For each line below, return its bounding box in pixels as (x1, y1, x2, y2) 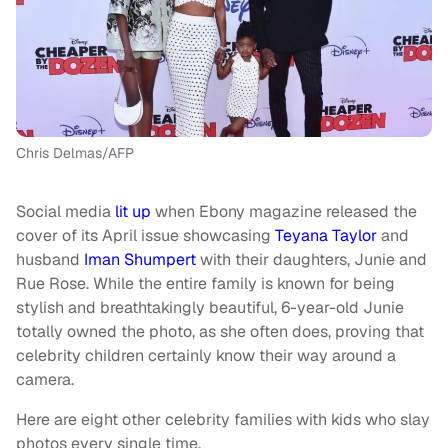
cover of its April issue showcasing (16, 225, 275, 246)
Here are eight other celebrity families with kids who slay (16, 409, 430, 430)
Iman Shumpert (84, 249, 196, 270)
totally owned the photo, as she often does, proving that (16, 321, 424, 342)
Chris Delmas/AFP (16, 144, 134, 162)
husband (16, 249, 84, 270)
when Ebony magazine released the (151, 201, 417, 222)
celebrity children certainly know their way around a (16, 345, 396, 366)
